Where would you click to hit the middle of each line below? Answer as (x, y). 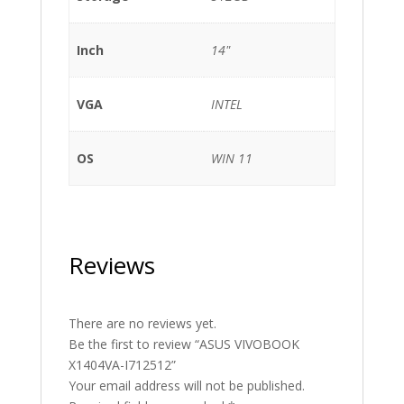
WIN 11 (232, 158)
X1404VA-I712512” (122, 365)
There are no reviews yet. (142, 323)
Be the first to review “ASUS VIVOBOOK (184, 344)
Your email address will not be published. (186, 386)
